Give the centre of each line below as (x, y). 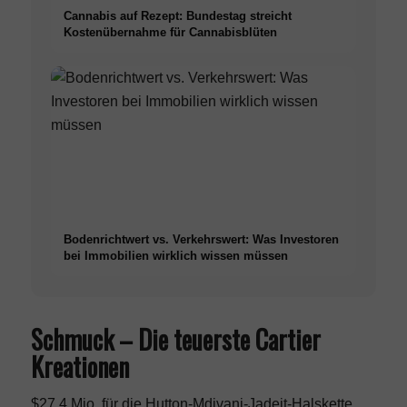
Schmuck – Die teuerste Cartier (175, 339)
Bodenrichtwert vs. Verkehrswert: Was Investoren (202, 239)
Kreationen (79, 366)
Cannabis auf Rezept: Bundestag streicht (178, 15)
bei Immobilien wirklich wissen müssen (176, 255)
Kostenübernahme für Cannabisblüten (171, 32)
